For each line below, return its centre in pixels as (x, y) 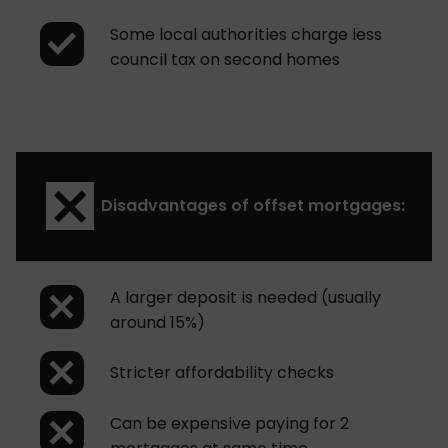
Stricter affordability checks (222, 373)
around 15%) (157, 322)
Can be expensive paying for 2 (229, 423)
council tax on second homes (225, 59)
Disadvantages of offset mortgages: (253, 206)
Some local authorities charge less (246, 34)
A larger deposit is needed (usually (245, 297)
